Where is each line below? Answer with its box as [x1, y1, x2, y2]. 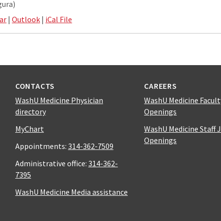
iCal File [45, 14, 73, 25]
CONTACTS [15, 81, 55, 91]
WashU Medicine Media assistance [15, 187, 128, 197]
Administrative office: [15, 158, 88, 169]
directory [15, 107, 46, 117]
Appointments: [15, 141, 68, 151]
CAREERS [144, 81, 177, 91]
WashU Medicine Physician [15, 95, 103, 106]
